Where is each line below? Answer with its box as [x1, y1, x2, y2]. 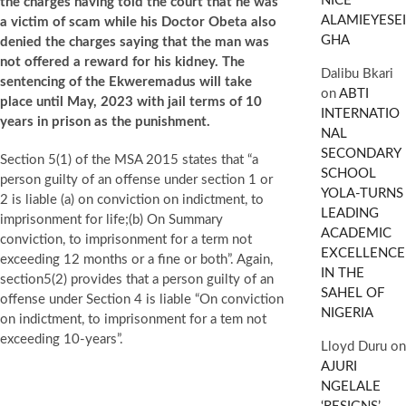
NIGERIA [320, 306, 373, 320]
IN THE [320, 266, 364, 280]
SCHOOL [320, 167, 376, 180]
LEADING [320, 207, 379, 220]
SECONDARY [320, 147, 401, 160]
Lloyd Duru [320, 340, 387, 353]
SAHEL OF [320, 286, 384, 300]
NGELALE [320, 380, 381, 393]
